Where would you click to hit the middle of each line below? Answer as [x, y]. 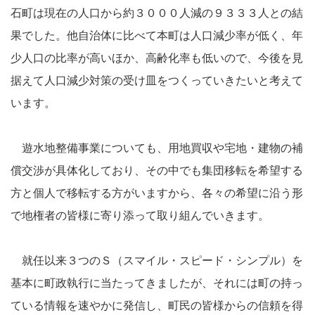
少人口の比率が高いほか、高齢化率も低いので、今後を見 [157, 58]
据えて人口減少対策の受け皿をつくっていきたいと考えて [157, 80]
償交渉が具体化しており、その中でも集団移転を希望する [157, 170]
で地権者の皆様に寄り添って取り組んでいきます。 [140, 215]
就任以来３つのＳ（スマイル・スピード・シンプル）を [157, 260]
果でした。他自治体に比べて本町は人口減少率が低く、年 [157, 35]
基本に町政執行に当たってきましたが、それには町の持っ [157, 283]
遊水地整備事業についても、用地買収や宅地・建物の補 [157, 148]
